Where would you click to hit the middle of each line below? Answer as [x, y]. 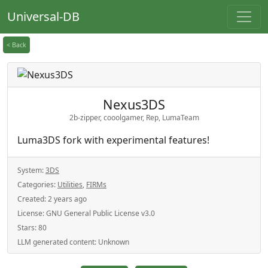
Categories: [37, 185]
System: [31, 170]
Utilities [70, 185]
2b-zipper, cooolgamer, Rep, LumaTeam [134, 118]
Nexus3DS [134, 104]
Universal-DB [43, 16]
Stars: [28, 228]
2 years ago [67, 199]
